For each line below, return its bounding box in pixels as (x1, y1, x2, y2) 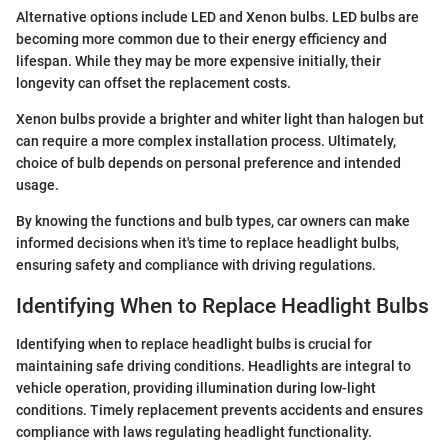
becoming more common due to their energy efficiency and (16, 30, 387, 47)
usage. (16, 176, 59, 193)
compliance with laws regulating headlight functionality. (16, 424, 372, 441)
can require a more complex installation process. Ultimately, (16, 132, 396, 149)
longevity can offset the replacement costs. (16, 74, 291, 91)
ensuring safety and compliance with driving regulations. (16, 256, 376, 273)
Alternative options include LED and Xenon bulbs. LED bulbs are (16, 8, 419, 25)
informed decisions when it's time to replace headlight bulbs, (16, 234, 399, 251)
